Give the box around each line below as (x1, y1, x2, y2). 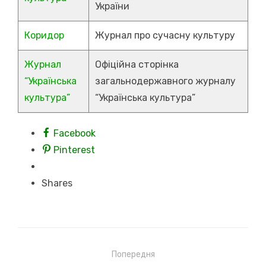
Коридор (24, 30, 64, 41)
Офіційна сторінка (95, 59, 179, 70)
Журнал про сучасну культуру (95, 30, 235, 41)
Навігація (17, 246, 83, 262)
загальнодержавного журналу (95, 75, 236, 87)
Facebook (53, 128, 96, 139)
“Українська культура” (95, 92, 195, 103)
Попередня (111, 249, 155, 259)
